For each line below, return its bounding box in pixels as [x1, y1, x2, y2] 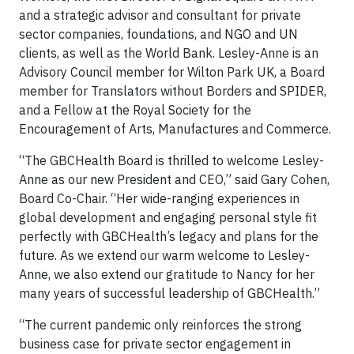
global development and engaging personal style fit [19, 209, 317, 226]
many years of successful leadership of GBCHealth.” [19, 285, 323, 302]
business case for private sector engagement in [19, 336, 291, 352]
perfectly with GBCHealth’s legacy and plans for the [19, 228, 318, 245]
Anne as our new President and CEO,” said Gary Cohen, [19, 171, 330, 188]
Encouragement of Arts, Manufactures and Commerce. [19, 121, 331, 137]
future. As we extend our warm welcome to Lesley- [19, 247, 310, 264]
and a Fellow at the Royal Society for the [19, 102, 251, 119]
